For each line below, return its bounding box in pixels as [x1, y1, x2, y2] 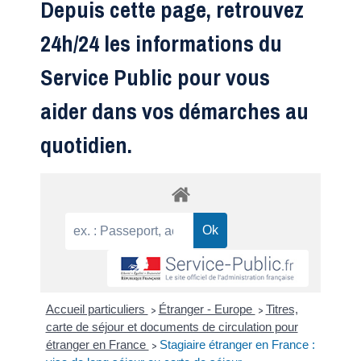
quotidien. [40, 130, 132, 161]
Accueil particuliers [45, 302, 148, 317]
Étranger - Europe [158, 302, 255, 317]
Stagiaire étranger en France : [159, 338, 315, 352]
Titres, [265, 302, 298, 317]
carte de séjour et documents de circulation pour [45, 320, 298, 334]
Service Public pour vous [40, 62, 270, 93]
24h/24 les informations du [40, 28, 282, 60]
